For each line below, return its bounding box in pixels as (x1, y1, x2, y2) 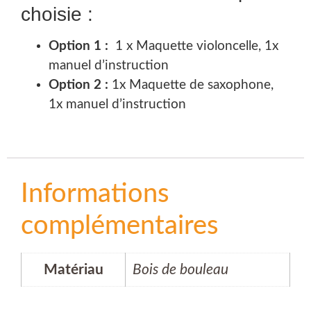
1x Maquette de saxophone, (112, 78, 274, 92)
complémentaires (21, 212, 218, 239)
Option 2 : (49, 78, 112, 92)
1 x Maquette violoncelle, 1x (108, 40, 278, 53)
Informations (21, 180, 169, 207)
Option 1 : (49, 40, 108, 53)
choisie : (21, 3, 93, 26)
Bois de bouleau (133, 262, 228, 277)
